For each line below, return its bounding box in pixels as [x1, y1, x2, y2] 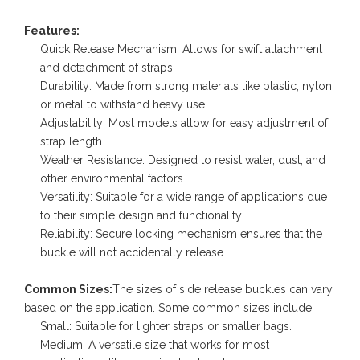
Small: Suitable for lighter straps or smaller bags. [40, 320, 292, 333]
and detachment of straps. [40, 61, 175, 74]
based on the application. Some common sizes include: [24, 301, 314, 314]
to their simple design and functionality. [40, 209, 243, 222]
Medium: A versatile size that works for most [40, 338, 269, 351]
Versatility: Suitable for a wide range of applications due [40, 190, 327, 203]
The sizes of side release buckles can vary [112, 283, 333, 296]
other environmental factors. [40, 172, 186, 185]
